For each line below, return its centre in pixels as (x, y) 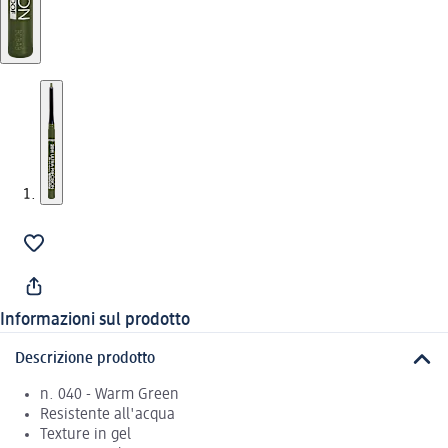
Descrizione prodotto (85, 358)
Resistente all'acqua (107, 415)
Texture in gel (85, 435)
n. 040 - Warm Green (109, 395)
